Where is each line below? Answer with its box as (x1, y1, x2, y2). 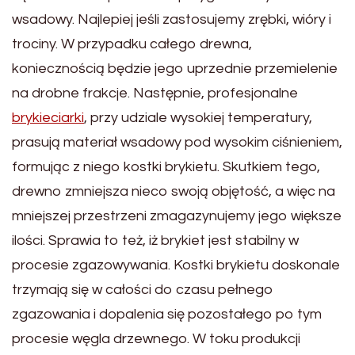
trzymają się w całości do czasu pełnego (12, 281, 273, 297)
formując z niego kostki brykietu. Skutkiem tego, (12, 158, 320, 174)
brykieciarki (12, 109, 84, 125)
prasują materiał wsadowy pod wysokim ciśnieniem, (12, 134, 342, 150)
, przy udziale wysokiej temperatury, (84, 109, 312, 125)
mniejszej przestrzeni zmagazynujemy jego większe (12, 208, 342, 223)
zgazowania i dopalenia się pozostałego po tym (12, 306, 322, 322)
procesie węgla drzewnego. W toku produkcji (12, 330, 300, 346)
